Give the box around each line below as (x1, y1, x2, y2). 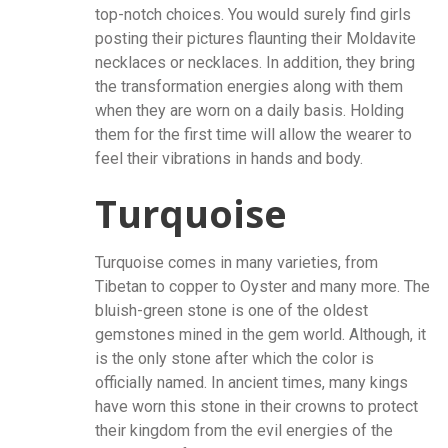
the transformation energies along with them (95, 76, 403, 96)
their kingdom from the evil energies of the (95, 420, 393, 440)
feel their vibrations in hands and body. (95, 148, 363, 168)
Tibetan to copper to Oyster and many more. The (95, 276, 430, 296)
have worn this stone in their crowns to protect (95, 396, 418, 416)
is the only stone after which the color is (95, 348, 374, 368)
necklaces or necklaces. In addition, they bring (95, 52, 415, 72)
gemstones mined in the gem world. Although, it (95, 324, 426, 344)
